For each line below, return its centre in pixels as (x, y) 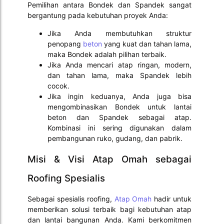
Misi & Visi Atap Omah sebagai (109, 159)
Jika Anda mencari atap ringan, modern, (119, 64)
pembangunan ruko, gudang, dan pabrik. (115, 138)
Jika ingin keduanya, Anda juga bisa (119, 96)
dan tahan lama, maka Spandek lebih (119, 75)
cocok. (58, 85)
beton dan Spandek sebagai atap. (119, 117)
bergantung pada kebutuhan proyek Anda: (98, 15)
